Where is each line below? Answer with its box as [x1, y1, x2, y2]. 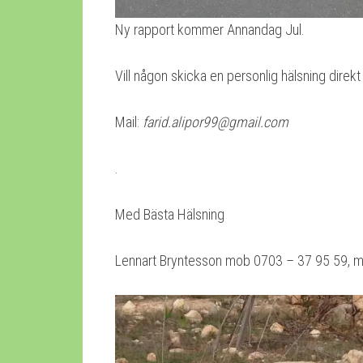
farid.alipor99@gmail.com [143, 113, 288, 130]
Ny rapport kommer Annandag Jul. [115, 20, 305, 38]
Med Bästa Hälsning [115, 205, 224, 223]
